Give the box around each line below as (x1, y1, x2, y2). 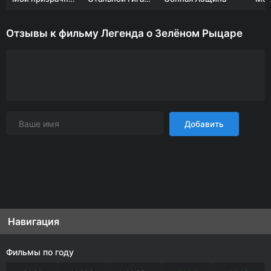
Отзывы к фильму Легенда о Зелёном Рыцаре (6, 27, 243, 39)
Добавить (184, 119, 224, 129)
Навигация (8, 215, 59, 227)
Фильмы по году (6, 247, 74, 257)
